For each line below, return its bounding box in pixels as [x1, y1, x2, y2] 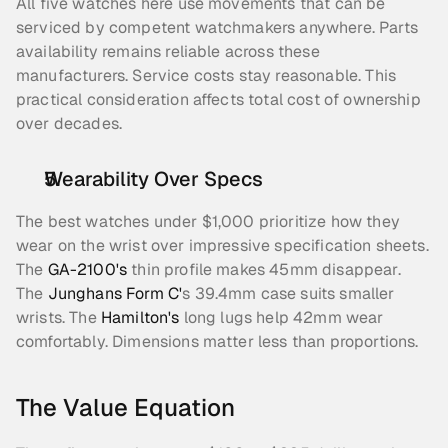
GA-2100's [47, 259, 128, 280]
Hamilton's [100, 307, 180, 328]
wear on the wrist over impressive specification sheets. [16, 235, 429, 256]
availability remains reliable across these [16, 41, 320, 62]
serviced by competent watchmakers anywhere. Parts [16, 17, 418, 38]
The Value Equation [16, 392, 235, 423]
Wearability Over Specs [44, 166, 263, 192]
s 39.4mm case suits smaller [182, 283, 395, 304]
